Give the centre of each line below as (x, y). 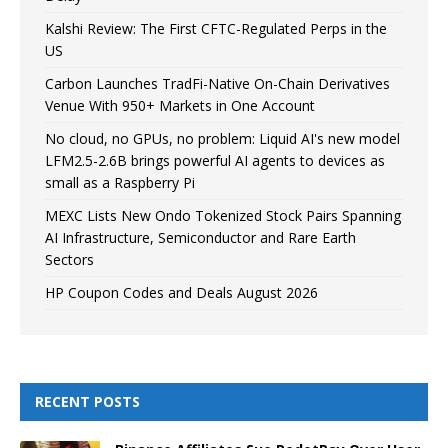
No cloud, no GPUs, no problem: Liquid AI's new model (222, 138)
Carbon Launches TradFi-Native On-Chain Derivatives (217, 83)
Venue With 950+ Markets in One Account (180, 105)
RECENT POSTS (87, 401)
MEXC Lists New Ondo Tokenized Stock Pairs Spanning (223, 215)
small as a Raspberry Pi (120, 182)
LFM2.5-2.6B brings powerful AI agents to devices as (215, 160)
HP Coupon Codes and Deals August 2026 (181, 292)
